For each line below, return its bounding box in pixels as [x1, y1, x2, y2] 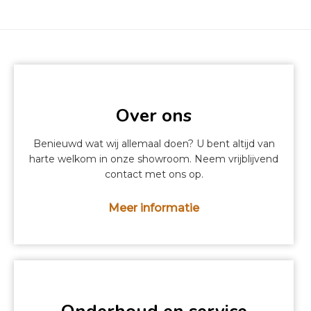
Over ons [116, 103, 192, 128]
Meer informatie [108, 201, 200, 215]
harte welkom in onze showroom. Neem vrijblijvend [29, 153, 279, 166]
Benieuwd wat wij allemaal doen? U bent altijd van [33, 137, 275, 151]
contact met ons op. [104, 168, 203, 181]
